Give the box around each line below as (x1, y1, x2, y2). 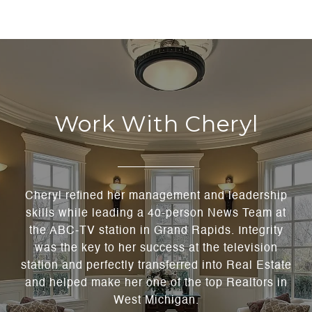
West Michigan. (113, 295, 199, 307)
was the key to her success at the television (34, 243, 278, 255)
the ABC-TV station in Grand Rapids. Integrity (29, 226, 283, 237)
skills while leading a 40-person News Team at (26, 208, 286, 220)
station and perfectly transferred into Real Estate (20, 260, 292, 272)
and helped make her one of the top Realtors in (24, 278, 288, 290)
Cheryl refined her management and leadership (24, 191, 288, 203)
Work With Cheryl (54, 110, 258, 138)
